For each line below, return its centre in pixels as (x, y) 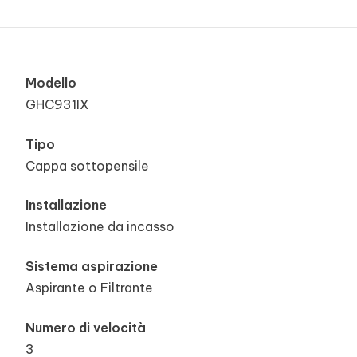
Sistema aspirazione (92, 267)
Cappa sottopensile (87, 165)
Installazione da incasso (100, 227)
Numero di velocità (86, 327)
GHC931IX (57, 105)
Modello (51, 83)
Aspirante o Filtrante (89, 288)
